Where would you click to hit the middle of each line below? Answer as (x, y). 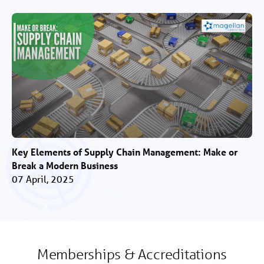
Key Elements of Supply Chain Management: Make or (125, 152)
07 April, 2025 (43, 179)
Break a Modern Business (65, 166)
